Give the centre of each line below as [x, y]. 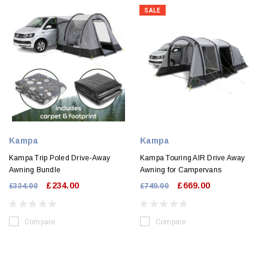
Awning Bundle [35, 170]
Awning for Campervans [181, 170]
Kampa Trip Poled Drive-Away [60, 158]
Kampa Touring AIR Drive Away [193, 158]
